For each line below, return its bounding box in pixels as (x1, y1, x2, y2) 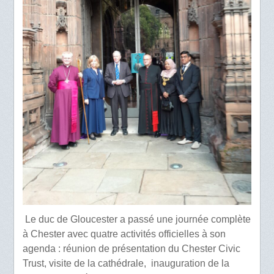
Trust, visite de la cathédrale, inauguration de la (23, 257, 230, 268)
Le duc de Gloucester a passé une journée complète (23, 213, 251, 224)
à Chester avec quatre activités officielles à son (23, 228, 226, 239)
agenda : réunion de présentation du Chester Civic (23, 243, 241, 254)
